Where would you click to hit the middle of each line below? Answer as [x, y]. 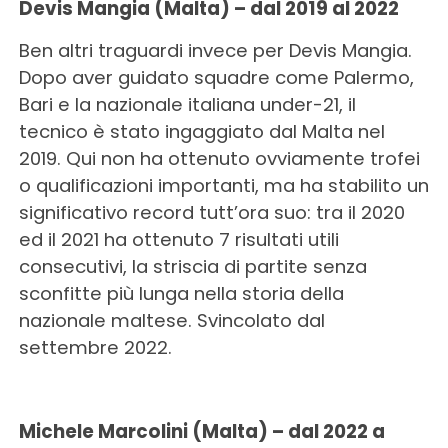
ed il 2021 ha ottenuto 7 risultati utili [178, 239]
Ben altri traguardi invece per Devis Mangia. [215, 50]
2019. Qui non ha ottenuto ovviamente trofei [219, 158]
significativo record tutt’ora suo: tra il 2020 [211, 212]
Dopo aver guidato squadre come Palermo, [216, 77]
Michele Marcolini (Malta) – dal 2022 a [201, 431]
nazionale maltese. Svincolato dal [171, 320]
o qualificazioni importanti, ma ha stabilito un [223, 185]
